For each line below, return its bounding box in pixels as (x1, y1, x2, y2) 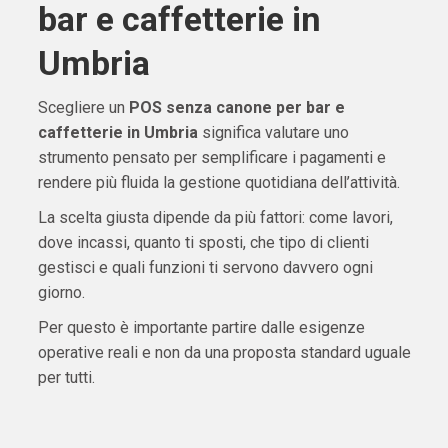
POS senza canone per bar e (128, 98, 345, 118)
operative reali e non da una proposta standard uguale (37, 343, 411, 363)
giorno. (37, 283, 85, 303)
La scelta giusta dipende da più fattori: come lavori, (37, 208, 393, 228)
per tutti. (37, 368, 95, 388)
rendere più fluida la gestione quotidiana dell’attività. (37, 173, 400, 193)
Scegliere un (37, 98, 129, 118)
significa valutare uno (197, 123, 349, 143)
